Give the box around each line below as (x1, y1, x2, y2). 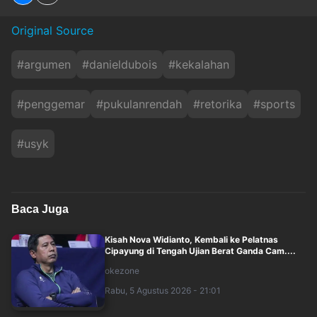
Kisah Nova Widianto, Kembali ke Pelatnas (104, 234, 278, 245)
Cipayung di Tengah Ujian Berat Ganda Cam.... (104, 245, 296, 256)
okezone (104, 265, 139, 276)
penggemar (24, 96, 85, 111)
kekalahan (175, 57, 229, 71)
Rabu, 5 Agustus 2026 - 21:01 (104, 284, 221, 296)
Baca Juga (11, 202, 69, 215)
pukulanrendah (103, 96, 182, 111)
